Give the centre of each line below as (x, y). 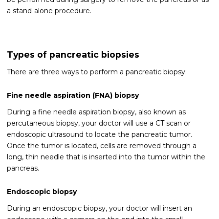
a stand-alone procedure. (49, 11)
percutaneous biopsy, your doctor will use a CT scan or (99, 123)
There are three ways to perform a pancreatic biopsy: (97, 72)
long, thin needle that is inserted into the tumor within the (106, 157)
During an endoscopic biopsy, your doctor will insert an (99, 208)
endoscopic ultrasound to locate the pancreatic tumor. (99, 134)
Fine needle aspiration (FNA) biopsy (73, 95)
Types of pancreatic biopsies (73, 54)
